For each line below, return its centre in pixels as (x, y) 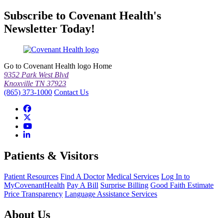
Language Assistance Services (111, 194)
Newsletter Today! (49, 29)
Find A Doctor (82, 176)
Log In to (175, 176)
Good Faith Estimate (182, 185)
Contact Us (71, 92)
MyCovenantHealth (34, 185)
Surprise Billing (124, 185)
